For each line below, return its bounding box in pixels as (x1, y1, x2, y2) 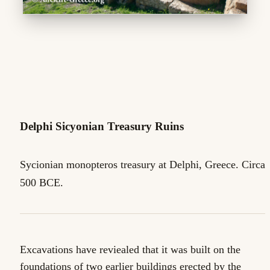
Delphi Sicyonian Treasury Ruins (20, 120, 184, 133)
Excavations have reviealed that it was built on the (20, 243, 240, 256)
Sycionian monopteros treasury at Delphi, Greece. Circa (20, 159, 265, 171)
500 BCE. (20, 177, 63, 189)
